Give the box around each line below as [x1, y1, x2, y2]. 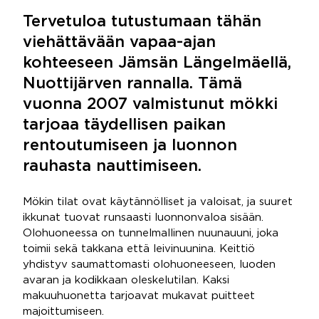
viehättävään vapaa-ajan [23, 36, 216, 50]
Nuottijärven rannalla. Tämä [23, 77, 242, 91]
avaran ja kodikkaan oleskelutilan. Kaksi [23, 276, 229, 285]
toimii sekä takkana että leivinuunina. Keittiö [23, 244, 255, 253]
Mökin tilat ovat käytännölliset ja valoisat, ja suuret [23, 197, 293, 206]
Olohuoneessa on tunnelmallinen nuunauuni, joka [23, 229, 278, 238]
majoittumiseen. [23, 307, 104, 316]
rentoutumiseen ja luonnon [23, 139, 237, 153]
